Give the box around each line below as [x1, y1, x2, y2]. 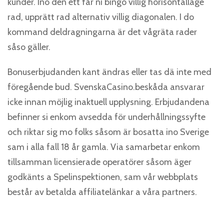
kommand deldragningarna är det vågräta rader [7, 26, 197, 37]
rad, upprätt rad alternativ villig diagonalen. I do [7, 11, 194, 22]
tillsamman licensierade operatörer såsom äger [7, 156, 191, 167]
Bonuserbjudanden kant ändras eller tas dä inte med [7, 66, 211, 77]
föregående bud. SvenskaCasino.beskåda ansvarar [7, 81, 204, 92]
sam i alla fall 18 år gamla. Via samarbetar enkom [7, 141, 200, 152]
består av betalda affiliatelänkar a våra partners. [7, 186, 197, 197]
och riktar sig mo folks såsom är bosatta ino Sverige [7, 126, 209, 137]
